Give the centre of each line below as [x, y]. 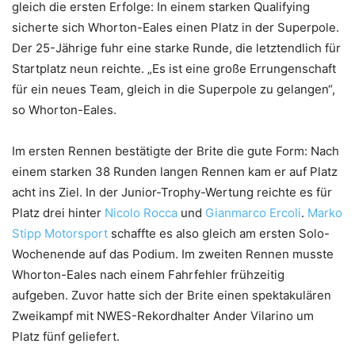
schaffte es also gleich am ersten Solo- [219, 233]
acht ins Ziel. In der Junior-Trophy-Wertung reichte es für [172, 192]
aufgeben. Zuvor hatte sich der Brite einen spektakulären [172, 295]
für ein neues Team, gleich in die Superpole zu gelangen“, [174, 89]
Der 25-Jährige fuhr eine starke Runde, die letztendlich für [176, 48]
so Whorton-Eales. [64, 109]
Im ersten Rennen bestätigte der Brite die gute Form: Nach [176, 151]
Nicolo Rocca [141, 212]
